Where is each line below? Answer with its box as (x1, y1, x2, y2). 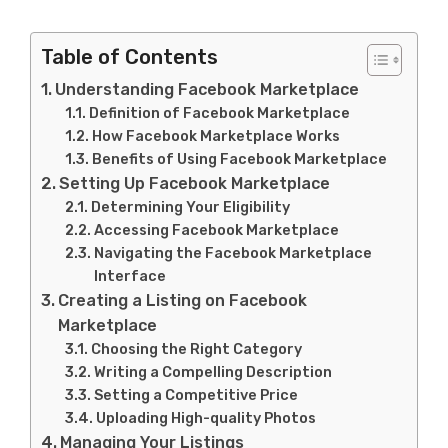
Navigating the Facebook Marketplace (94, 244, 373, 262)
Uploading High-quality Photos (96, 409, 317, 427)
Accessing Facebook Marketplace (94, 221, 340, 239)
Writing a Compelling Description (94, 363, 333, 381)
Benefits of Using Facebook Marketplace (92, 150, 388, 168)
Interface (94, 267, 167, 285)
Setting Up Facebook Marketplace (59, 174, 331, 193)
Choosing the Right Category (91, 340, 303, 358)
